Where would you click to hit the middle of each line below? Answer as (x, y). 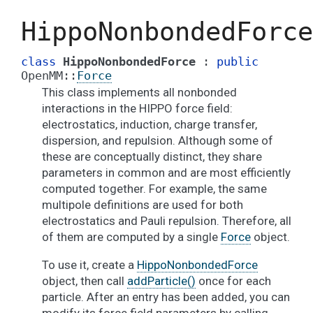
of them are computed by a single (131, 237)
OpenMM (42, 75)
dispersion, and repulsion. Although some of (158, 140)
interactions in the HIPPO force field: (137, 108)
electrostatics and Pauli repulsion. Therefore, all (167, 221)
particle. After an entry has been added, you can (166, 297)
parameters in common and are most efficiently (166, 173)
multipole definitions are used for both (143, 205)
